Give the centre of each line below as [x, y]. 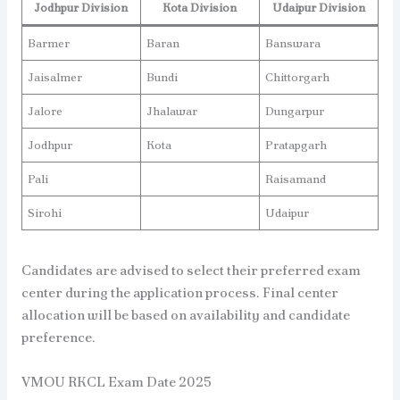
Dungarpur [295, 111]
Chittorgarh [298, 77]
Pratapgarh [296, 145]
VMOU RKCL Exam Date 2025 [116, 381]
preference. [58, 337]
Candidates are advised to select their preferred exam [191, 271]
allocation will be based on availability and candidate [185, 315]
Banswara [293, 43]
